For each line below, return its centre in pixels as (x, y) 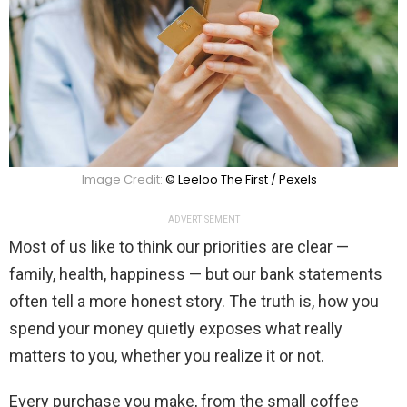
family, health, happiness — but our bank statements (196, 274)
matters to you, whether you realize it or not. (167, 356)
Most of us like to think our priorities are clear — (179, 247)
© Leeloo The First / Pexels (241, 180)
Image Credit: (123, 180)
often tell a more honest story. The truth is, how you (194, 302)
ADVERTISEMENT (203, 220)
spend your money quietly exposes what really (176, 329)
